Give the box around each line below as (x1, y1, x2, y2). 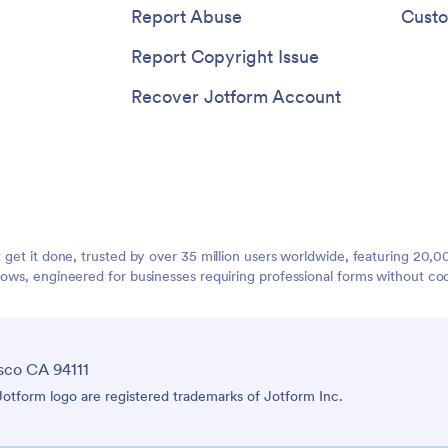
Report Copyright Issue (131, 45, 319, 69)
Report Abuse (131, 5, 242, 29)
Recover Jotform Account (131, 85, 341, 109)
